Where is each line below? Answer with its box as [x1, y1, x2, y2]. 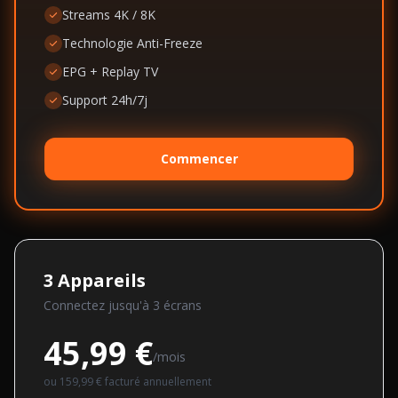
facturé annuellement [102, 374, 211, 389]
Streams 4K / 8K [62, 6, 155, 23]
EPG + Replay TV [62, 63, 158, 80]
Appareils [58, 268, 146, 292]
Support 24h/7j [62, 92, 147, 108]
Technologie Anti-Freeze [62, 35, 203, 52]
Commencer [160, 150, 238, 167]
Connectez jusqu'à [44, 297, 153, 314]
